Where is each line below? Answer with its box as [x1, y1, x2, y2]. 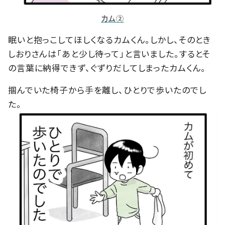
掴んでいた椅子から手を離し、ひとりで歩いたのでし [8, 83, 206, 96]
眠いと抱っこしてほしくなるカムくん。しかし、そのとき [8, 33, 211, 46]
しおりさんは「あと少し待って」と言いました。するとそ [8, 47, 211, 60]
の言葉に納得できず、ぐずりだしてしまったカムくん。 [8, 61, 206, 74]
